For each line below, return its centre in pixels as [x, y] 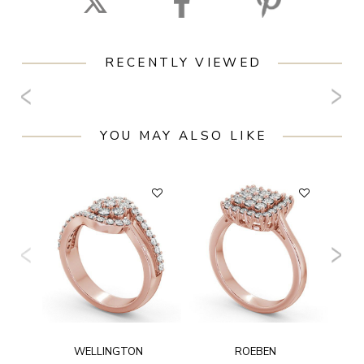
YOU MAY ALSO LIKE [184, 136]
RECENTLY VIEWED [184, 62]
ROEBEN [255, 352]
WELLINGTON [108, 352]
